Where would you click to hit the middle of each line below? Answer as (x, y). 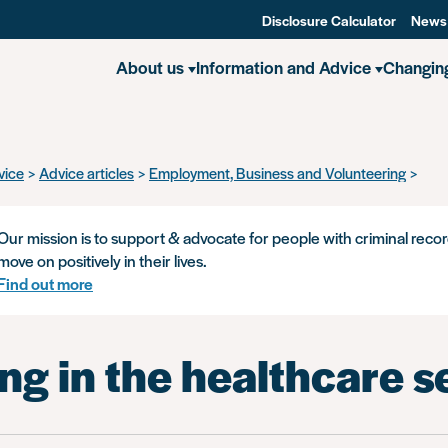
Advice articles (86, 172)
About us (150, 67)
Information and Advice (283, 67)
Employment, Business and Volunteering (277, 172)
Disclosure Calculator (329, 20)
